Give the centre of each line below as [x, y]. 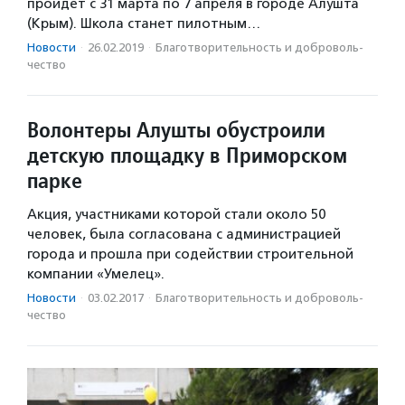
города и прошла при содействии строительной [190, 254]
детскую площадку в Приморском [187, 155]
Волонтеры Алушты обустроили [176, 130]
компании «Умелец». [96, 274]
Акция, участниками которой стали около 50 [176, 214]
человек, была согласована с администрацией [184, 234]
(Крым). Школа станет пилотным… [144, 24]
